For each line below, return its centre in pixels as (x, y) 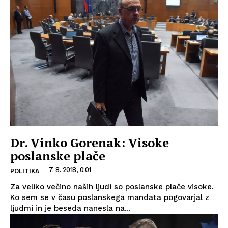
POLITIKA (25, 171)
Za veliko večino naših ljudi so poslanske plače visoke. (112, 187)
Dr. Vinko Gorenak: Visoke (90, 143)
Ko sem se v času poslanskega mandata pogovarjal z (110, 198)
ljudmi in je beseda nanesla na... (70, 208)
